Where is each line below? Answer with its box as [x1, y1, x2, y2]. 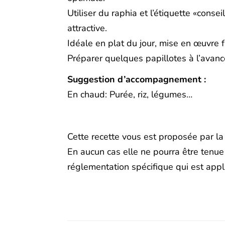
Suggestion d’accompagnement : [67, 73, 206, 86]
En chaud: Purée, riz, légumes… [67, 88, 193, 101]
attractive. [67, 22, 107, 35]
